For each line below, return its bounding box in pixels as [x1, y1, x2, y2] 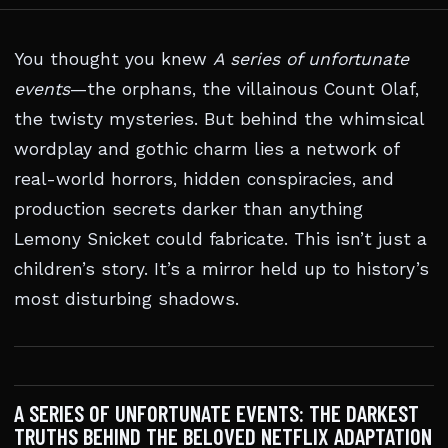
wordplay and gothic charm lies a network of [14, 139, 399, 159]
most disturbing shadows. [14, 289, 239, 309]
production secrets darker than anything [14, 199, 363, 219]
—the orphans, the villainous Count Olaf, [70, 79, 419, 99]
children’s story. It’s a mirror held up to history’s [14, 259, 429, 279]
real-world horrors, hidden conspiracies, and [14, 169, 394, 189]
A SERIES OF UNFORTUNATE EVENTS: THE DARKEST [14, 399, 419, 427]
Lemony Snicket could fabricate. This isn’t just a [14, 229, 427, 249]
